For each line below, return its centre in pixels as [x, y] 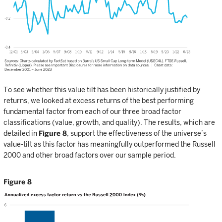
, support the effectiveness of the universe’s [137, 133]
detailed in [21, 133]
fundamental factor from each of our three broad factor [92, 111]
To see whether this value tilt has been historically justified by [102, 89]
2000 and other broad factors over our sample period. [90, 155]
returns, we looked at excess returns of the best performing [99, 100]
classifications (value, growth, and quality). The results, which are [109, 122]
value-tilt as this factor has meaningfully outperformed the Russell [110, 144]
